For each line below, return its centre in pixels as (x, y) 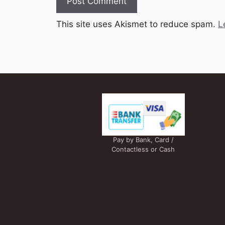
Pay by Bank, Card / (143, 140)
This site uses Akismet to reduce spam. (137, 24)
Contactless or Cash (143, 149)
